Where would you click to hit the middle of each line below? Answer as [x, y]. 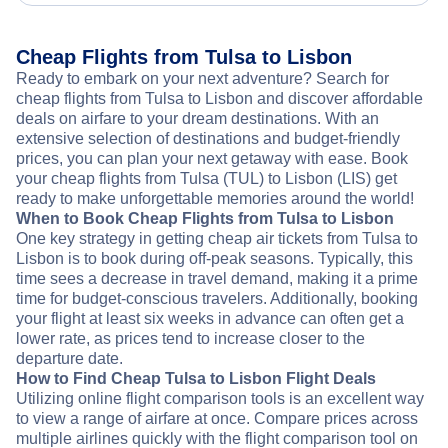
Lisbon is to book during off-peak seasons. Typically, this [214, 259]
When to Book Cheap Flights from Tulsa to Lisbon [205, 219]
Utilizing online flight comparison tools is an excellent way [220, 399]
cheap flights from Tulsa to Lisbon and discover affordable [219, 99]
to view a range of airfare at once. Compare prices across [217, 419]
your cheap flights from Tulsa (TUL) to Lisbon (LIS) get [206, 179]
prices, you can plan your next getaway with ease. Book [212, 159]
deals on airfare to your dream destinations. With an [197, 119]
